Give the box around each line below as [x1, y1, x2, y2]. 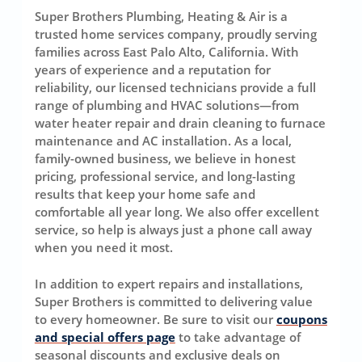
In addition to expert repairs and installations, [34, 275, 303, 292]
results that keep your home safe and [34, 186, 255, 203]
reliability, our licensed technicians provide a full [34, 79, 316, 96]
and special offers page [34, 328, 175, 345]
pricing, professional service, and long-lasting [34, 168, 295, 185]
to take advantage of [175, 328, 301, 345]
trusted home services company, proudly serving [34, 26, 317, 43]
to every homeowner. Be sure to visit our [34, 310, 276, 327]
